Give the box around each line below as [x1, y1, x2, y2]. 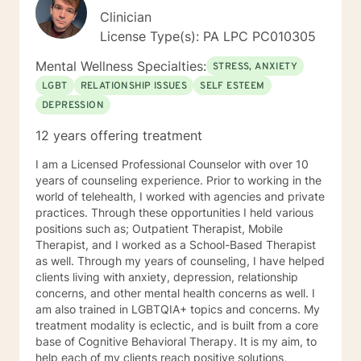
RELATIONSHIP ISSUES [80, 80, 188, 93]
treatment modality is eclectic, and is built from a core [35, 318, 318, 332]
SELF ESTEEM [200, 80, 265, 93]
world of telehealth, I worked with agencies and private [35, 189, 325, 203]
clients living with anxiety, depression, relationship [35, 270, 298, 284]
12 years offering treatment [35, 127, 202, 143]
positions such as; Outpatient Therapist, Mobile [35, 222, 283, 235]
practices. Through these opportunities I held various [35, 205, 313, 219]
